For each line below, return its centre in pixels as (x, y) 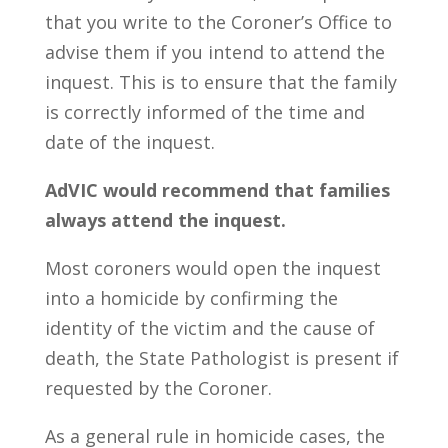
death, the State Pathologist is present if (221, 358)
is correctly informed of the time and (204, 112)
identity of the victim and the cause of (209, 328)
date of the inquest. (129, 142)
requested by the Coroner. (158, 388)
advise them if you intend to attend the (214, 52)
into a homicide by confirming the (191, 298)
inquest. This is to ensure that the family (220, 82)
